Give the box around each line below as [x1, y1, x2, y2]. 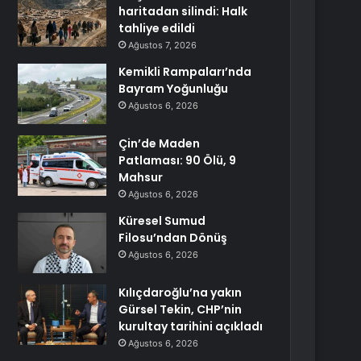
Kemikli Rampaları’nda [118, 64, 252, 80]
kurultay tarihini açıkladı [118, 318, 263, 334]
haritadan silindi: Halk [118, 3, 248, 19]
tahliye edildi [118, 20, 196, 36]
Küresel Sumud [118, 213, 206, 229]
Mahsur [118, 169, 164, 185]
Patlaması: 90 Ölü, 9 [118, 152, 237, 168]
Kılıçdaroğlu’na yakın [118, 284, 243, 301]
